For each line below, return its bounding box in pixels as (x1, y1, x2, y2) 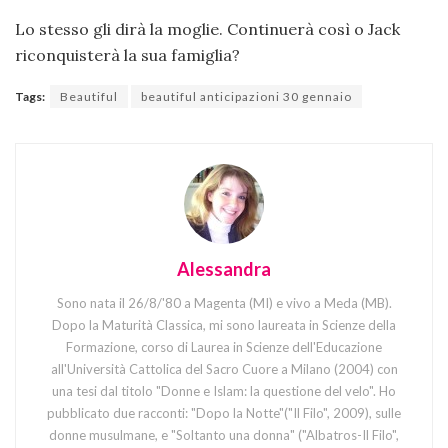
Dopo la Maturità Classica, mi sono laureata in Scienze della (52, 316, 396, 333)
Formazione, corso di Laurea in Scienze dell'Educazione (66, 338, 382, 355)
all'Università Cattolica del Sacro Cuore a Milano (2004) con (50, 360, 398, 377)
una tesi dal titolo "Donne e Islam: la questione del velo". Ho (52, 382, 396, 399)
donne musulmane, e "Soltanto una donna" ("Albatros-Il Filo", (49, 426, 399, 443)
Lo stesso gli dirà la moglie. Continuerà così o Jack (15, 18, 400, 39)
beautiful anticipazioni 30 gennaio (141, 88, 352, 104)
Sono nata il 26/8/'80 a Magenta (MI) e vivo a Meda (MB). (56, 294, 392, 311)
